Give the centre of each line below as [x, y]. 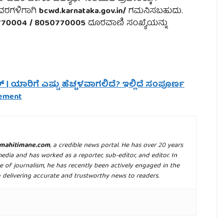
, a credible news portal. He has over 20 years [117, 145]
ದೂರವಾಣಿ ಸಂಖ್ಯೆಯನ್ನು [127, 24]
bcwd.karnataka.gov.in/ [82, 12]
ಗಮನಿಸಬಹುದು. [154, 12]
